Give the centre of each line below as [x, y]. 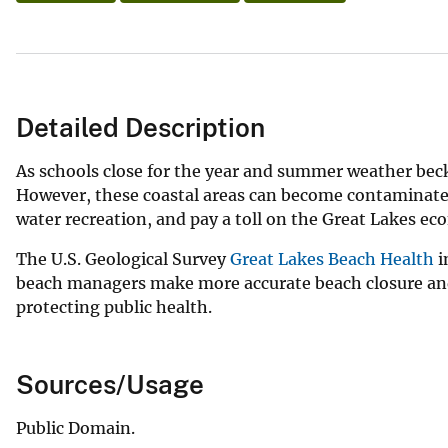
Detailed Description [140, 127]
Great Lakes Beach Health [332, 258]
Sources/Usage [110, 384]
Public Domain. [75, 427]
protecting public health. [114, 306]
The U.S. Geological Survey [123, 258]
